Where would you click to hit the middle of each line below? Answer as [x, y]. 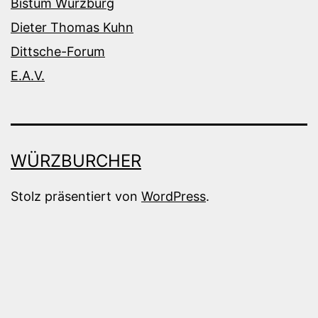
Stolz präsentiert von [76, 197]
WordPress [174, 197]
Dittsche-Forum [58, 52]
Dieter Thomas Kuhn [72, 28]
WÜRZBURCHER [76, 161]
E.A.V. [28, 76]
